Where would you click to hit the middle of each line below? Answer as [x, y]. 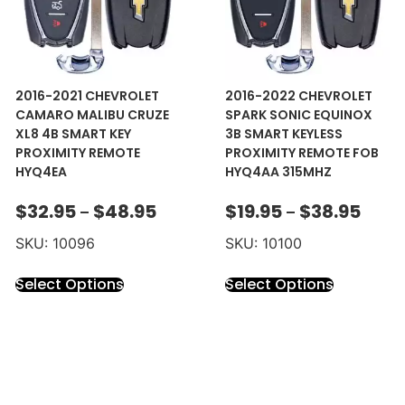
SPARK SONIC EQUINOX [298, 115]
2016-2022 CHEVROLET [298, 96]
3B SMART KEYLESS [283, 134]
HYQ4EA [41, 172]
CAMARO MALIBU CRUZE [92, 115]
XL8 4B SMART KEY [73, 134]
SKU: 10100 [263, 243]
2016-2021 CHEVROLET [87, 96]
